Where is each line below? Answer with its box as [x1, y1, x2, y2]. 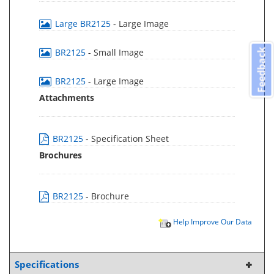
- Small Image [88, 46, 144, 58]
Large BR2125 [53, 18, 113, 29]
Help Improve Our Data [171, 217, 252, 226]
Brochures [39, 149, 82, 161]
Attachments [39, 92, 94, 103]
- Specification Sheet [86, 133, 169, 144]
